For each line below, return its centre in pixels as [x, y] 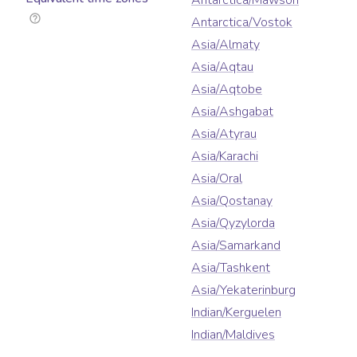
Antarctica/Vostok [242, 23]
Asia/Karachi [225, 157]
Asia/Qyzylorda [233, 224]
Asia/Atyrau [224, 134]
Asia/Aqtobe [227, 90]
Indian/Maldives [233, 335]
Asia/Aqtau [222, 67]
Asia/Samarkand [236, 246]
